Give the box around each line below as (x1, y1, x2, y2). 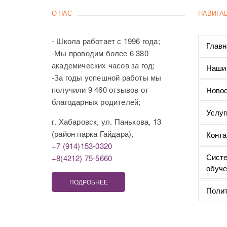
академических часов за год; (52, 59, 155, 70)
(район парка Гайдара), (52, 128, 134, 139)
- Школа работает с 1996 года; (52, 35, 160, 46)
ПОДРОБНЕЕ (69, 177, 108, 186)
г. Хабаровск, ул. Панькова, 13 (52, 116, 162, 127)
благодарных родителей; (52, 96, 141, 107)
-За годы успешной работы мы (52, 71, 162, 83)
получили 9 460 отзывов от (52, 84, 148, 95)
